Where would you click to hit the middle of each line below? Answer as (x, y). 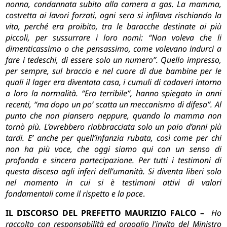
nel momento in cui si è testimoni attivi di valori (113, 183)
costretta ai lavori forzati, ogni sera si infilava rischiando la (113, 15)
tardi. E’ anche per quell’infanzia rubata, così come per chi (113, 138)
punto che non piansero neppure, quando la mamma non (113, 116)
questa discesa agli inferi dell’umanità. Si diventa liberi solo (113, 172)
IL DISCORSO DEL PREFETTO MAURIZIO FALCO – (108, 213)
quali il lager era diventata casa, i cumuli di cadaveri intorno (113, 82)
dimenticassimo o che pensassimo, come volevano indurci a (113, 49)
